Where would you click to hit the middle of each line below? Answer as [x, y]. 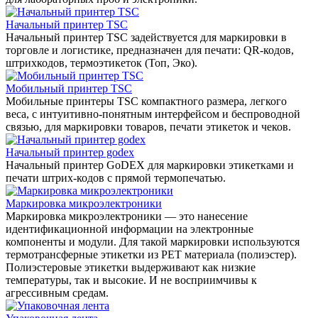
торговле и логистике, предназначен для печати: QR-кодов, [150, 50]
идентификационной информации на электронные [130, 229]
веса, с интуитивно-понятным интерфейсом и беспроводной [153, 114]
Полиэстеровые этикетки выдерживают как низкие [131, 268]
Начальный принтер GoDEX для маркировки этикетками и [150, 165]
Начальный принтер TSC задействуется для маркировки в [146, 38]
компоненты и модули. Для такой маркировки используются [153, 242]
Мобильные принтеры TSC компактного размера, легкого [146, 102]
